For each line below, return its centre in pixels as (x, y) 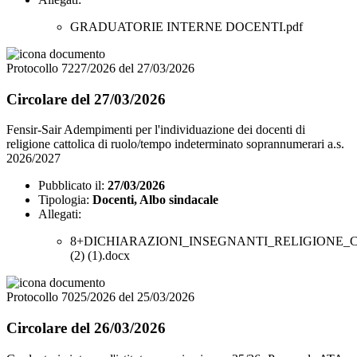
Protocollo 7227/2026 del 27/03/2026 (100, 68)
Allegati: (60, 214)
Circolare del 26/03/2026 (86, 328)
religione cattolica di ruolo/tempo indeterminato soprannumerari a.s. (175, 144)
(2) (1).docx (100, 256)
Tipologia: (64, 200)
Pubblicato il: (71, 186)
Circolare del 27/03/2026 (86, 99)
